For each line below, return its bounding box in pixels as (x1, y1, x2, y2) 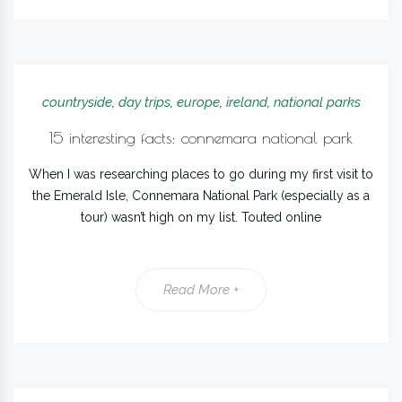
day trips (118, 94, 170, 110)
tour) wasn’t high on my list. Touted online (81, 210, 321, 224)
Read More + (163, 282, 239, 298)
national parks (273, 94, 361, 110)
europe (176, 94, 220, 110)
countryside (41, 94, 112, 110)
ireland (225, 94, 267, 110)
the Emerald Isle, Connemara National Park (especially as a (32, 188, 370, 203)
